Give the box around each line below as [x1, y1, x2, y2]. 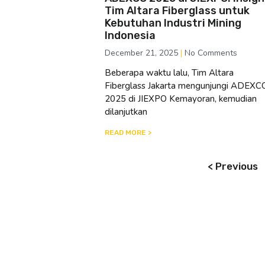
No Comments [182, 47, 237, 59]
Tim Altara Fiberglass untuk [105, 4, 250, 17]
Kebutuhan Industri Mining [105, 16, 241, 30]
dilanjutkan [105, 105, 147, 118]
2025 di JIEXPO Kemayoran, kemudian [105, 92, 257, 105]
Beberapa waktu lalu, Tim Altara [105, 66, 234, 79]
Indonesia [105, 28, 156, 42]
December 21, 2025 [105, 47, 180, 59]
